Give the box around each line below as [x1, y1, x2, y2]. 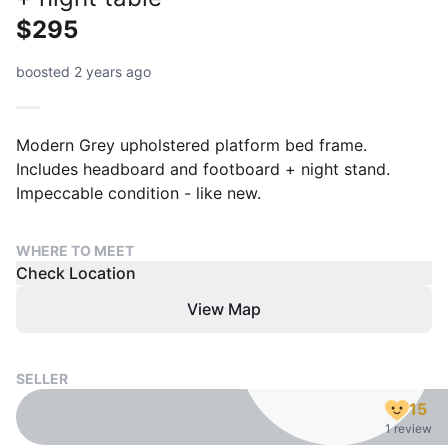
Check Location [16, 263, 136, 283]
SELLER [16, 370, 68, 387]
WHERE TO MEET [16, 242, 134, 259]
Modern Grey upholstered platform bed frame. [16, 135, 367, 155]
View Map [187, 299, 261, 319]
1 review [385, 421, 432, 436]
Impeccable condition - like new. [16, 183, 261, 203]
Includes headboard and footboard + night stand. [16, 159, 390, 179]
